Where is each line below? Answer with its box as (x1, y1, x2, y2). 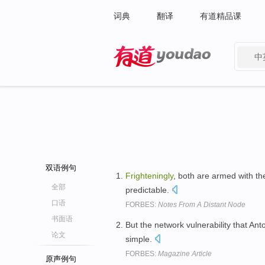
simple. (125, 234, 154, 244)
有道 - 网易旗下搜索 (114, 70, 188, 79)
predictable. (125, 185, 172, 195)
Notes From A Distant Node (158, 201, 245, 209)
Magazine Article (158, 249, 212, 258)
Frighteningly (125, 171, 173, 180)
